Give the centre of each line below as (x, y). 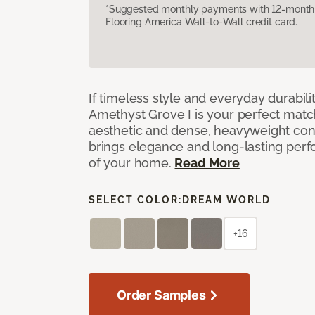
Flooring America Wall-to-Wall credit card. (202, 21)
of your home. (132, 162)
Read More (207, 162)
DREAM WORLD (226, 199)
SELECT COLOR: (135, 199)
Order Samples (161, 295)
